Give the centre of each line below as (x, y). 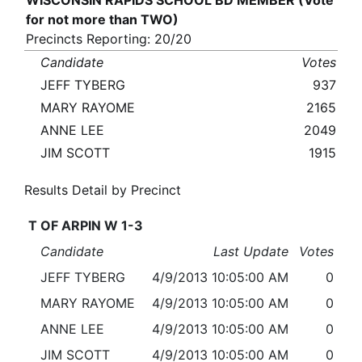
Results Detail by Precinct (103, 190)
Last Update (251, 252)
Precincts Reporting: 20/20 (109, 39)
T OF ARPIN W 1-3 (85, 226)
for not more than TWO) (102, 20)
